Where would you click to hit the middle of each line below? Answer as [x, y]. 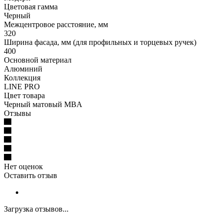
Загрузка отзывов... [36, 209]
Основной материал [38, 60]
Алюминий [23, 69]
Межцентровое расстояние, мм [56, 24]
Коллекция [22, 77]
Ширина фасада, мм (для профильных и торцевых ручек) [100, 42]
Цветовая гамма [31, 6]
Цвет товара [24, 95]
